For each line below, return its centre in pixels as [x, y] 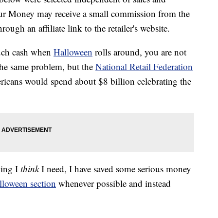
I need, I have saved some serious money [115, 169]
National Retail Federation [144, 67]
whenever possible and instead [113, 183]
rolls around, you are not [139, 52]
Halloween [73, 52]
